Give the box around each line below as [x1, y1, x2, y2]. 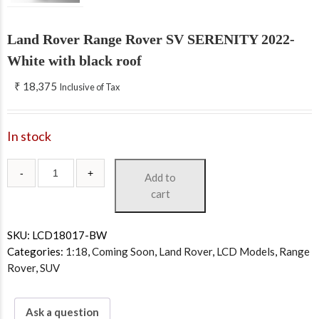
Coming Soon [92, 245, 155, 258]
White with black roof [7, 53, 142, 68]
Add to [145, 171, 177, 184]
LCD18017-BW [32, 229, 107, 241]
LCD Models [216, 245, 275, 258]
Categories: [7, 245, 66, 258]
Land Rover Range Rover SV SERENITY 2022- [7, 31, 295, 47]
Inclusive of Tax [59, 81, 120, 93]
